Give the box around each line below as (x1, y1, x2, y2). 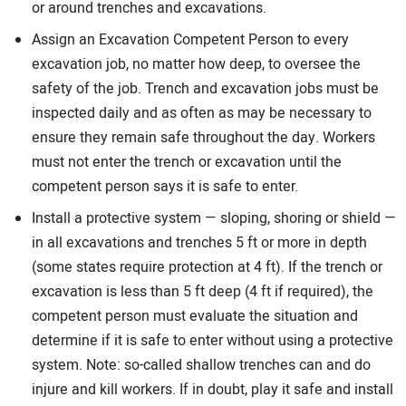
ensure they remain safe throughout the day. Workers (32, 126, 375, 149)
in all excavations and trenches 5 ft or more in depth (32, 231, 367, 254)
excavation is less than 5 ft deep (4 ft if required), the (32, 280, 373, 303)
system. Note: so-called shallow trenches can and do (32, 353, 371, 376)
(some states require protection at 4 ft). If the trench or (32, 256, 382, 278)
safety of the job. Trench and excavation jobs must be (32, 77, 379, 100)
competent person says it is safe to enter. (32, 175, 298, 198)
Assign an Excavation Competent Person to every (32, 28, 349, 51)
